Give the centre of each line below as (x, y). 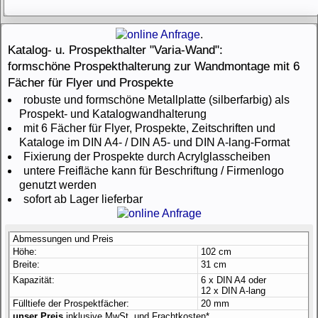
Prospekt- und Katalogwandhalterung (113, 114)
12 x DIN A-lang (233, 291)
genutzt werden (58, 185)
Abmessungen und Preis (63, 239)
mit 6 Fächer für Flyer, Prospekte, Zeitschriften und (149, 128)
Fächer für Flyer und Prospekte (91, 83)
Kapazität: (34, 280)
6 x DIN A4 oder (234, 280)
